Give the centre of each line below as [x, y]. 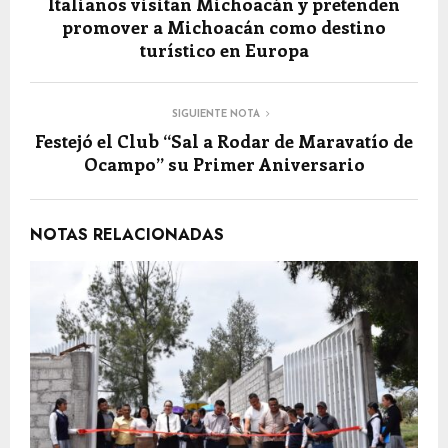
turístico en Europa [224, 50]
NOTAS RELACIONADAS [127, 234]
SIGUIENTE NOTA [216, 114]
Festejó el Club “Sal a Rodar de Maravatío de [224, 141]
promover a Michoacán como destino [224, 27]
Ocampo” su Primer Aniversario [224, 164]
